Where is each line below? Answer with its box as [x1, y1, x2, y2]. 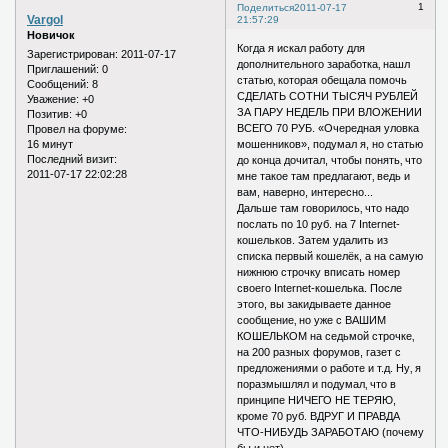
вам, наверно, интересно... [237, 186, 374, 199]
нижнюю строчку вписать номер [237, 266, 401, 279]
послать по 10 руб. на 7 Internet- [237, 218, 401, 231]
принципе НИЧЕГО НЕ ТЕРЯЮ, [237, 394, 397, 407]
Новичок [27, 28, 75, 41]
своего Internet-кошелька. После [237, 282, 403, 295]
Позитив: [27, 108, 72, 121]
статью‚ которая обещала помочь [237, 74, 408, 87]
